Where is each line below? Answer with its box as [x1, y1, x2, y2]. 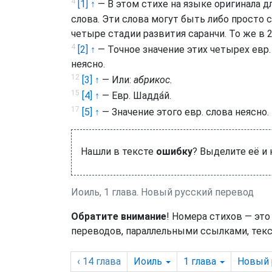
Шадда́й [133, 90, 169, 102]
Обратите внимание [71, 210, 166, 222]
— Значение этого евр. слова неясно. [100, 106, 269, 118]
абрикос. [134, 74, 172, 86]
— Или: [100, 74, 134, 86]
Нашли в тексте [81, 145, 156, 157]
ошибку [156, 145, 192, 157]
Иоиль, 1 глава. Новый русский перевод [71, 186, 254, 198]
